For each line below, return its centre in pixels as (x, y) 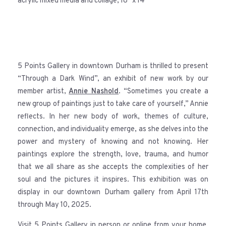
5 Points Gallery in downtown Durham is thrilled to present (113, 67)
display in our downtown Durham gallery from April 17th (113, 193)
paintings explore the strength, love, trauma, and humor (113, 155)
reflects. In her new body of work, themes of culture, (113, 117)
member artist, (43, 92)
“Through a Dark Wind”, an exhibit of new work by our (113, 79)
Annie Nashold (94, 92)
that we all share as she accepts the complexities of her (113, 167)
